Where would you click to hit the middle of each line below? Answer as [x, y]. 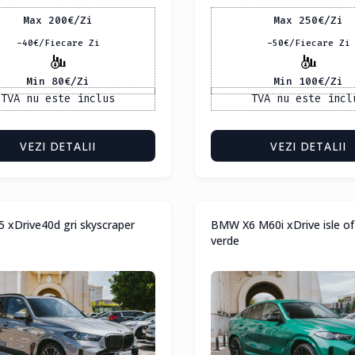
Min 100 [296, 81]
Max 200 [45, 20]
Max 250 [296, 20]
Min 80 [45, 81]
